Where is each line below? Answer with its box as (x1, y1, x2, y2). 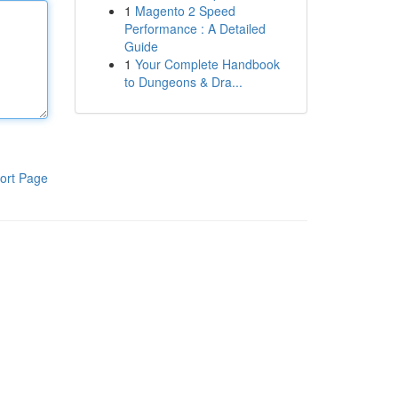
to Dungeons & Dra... (123, 73, 243, 91)
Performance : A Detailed (123, 20, 266, 37)
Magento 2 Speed (134, 2, 235, 20)
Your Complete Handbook (134, 55, 280, 73)
